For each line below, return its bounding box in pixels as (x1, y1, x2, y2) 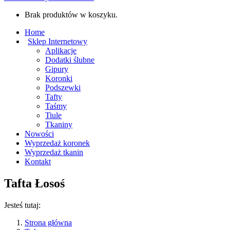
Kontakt (25, 157, 51, 166)
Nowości (25, 129, 54, 138)
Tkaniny (45, 120, 72, 129)
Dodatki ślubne (45, 55, 94, 64)
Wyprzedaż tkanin (25, 148, 83, 157)
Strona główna (25, 218, 72, 227)
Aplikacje (45, 46, 76, 55)
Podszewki (45, 83, 81, 92)
